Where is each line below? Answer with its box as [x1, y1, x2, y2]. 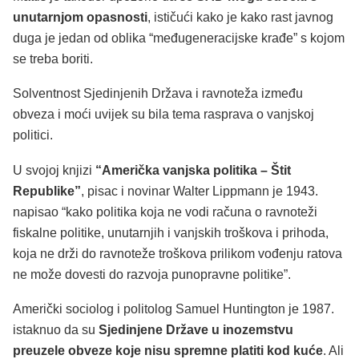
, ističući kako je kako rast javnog [147, 10, 333, 24]
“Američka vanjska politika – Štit [95, 163, 291, 177]
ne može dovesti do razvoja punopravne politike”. [13, 267, 291, 281]
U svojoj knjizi [13, 163, 95, 177]
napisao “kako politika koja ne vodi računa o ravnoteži [13, 204, 317, 219]
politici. [13, 128, 53, 143]
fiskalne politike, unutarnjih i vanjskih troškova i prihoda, [13, 225, 329, 240]
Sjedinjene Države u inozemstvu [99, 323, 293, 337]
